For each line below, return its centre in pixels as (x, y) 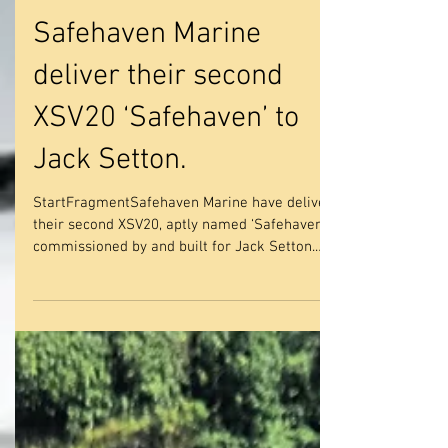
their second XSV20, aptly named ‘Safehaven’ (179, 345)
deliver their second (158, 196)
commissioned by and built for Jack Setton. (174, 367)
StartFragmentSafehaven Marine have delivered (190, 323)
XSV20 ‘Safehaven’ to (166, 238)
